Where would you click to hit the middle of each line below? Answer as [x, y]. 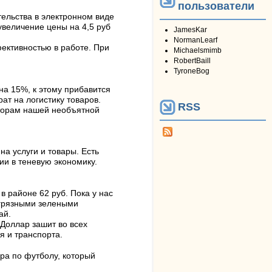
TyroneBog [192, 71]
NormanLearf [195, 40]
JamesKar [190, 30]
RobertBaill [192, 61]
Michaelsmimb [198, 50]
